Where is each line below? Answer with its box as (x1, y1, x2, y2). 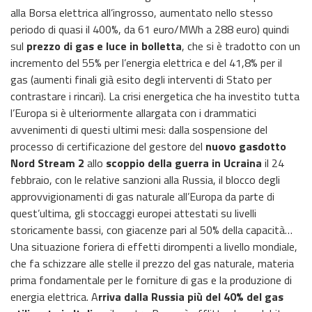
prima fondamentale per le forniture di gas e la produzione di (10, 271, 292, 288)
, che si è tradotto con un (182, 37, 300, 54)
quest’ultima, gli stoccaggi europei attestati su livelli (10, 204, 256, 221)
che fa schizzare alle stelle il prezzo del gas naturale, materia (10, 254, 294, 272)
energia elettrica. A (10, 288, 98, 305)
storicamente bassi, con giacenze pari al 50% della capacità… (10, 221, 292, 238)
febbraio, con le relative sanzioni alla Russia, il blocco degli (10, 171, 280, 188)
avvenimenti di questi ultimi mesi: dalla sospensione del (10, 120, 267, 138)
